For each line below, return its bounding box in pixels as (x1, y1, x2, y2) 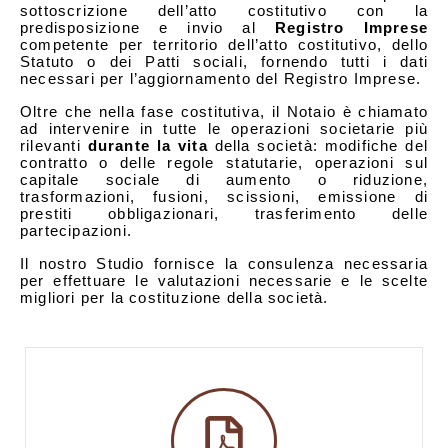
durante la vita (80, 136, 208, 154)
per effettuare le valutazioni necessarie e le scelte (20, 271, 428, 289)
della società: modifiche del (207, 136, 428, 154)
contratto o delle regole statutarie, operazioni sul (20, 153, 428, 171)
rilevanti (20, 136, 81, 154)
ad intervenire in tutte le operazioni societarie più (20, 119, 428, 137)
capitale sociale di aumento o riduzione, (20, 170, 428, 188)
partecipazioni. (20, 221, 132, 239)
